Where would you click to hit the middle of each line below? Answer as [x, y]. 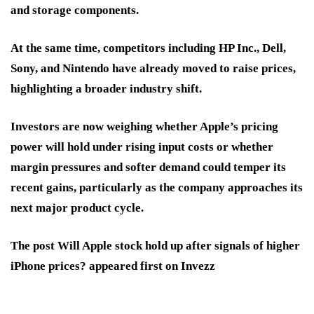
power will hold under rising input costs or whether [142, 147]
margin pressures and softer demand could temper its [148, 168]
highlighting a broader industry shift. [106, 89]
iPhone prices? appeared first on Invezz [113, 266]
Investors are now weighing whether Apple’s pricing [144, 127]
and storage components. [75, 11]
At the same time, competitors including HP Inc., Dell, [148, 48]
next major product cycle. [77, 208]
